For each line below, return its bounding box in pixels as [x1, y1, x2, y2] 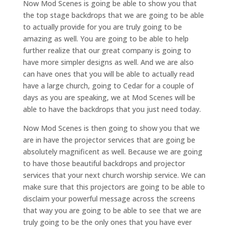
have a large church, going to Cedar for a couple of [22, 80, 194, 90]
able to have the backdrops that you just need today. [22, 104, 201, 114]
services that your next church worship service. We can [22, 170, 205, 180]
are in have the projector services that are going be [22, 134, 195, 145]
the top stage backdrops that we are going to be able [22, 10, 204, 20]
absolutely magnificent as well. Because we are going [22, 146, 202, 156]
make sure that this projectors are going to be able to [22, 181, 205, 192]
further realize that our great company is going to [22, 45, 191, 55]
